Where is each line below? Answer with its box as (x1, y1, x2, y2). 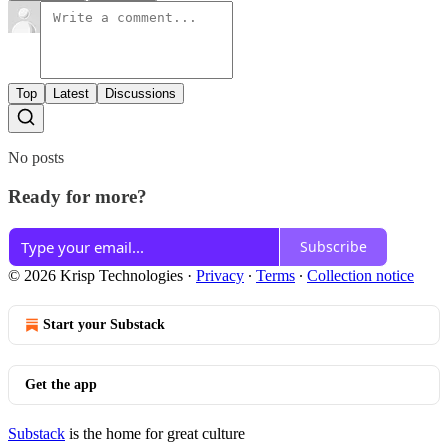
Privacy (196, 266, 244, 284)
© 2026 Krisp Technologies (8, 266, 183, 284)
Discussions (105, 86, 176, 102)
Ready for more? (8, 186, 147, 208)
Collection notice (307, 266, 414, 284)
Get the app (25, 376, 97, 392)
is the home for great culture (65, 424, 245, 442)
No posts (8, 149, 64, 167)
